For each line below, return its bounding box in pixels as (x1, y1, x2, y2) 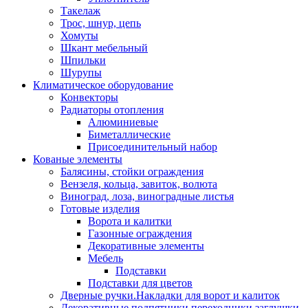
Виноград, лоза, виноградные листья (60, 190, 234, 202)
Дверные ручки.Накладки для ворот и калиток (60, 289, 280, 301)
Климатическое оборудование (33, 78, 173, 91)
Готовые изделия (60, 202, 140, 214)
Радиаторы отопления (60, 103, 164, 115)
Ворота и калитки (88, 214, 172, 227)
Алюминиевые (88, 115, 158, 128)
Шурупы (60, 66, 102, 78)
